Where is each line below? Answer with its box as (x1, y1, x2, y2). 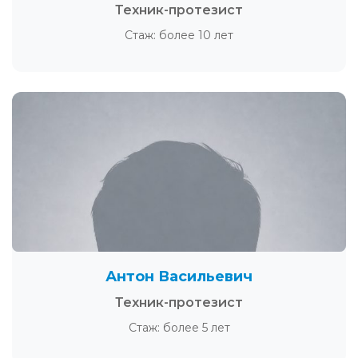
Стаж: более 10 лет (125, 28, 233, 42)
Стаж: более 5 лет (128, 320, 230, 335)
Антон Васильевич (105, 268, 253, 285)
